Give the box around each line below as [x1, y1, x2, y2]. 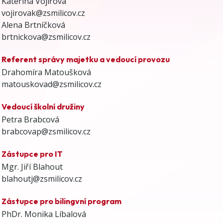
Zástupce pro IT [1, 148, 63, 159]
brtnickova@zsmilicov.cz [1, 31, 91, 42]
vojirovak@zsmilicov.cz [1, 7, 85, 18]
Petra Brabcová [1, 113, 59, 125]
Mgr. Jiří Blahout [1, 161, 63, 172]
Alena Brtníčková [1, 19, 65, 30]
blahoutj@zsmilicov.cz [1, 173, 82, 184]
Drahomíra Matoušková [1, 66, 91, 78]
